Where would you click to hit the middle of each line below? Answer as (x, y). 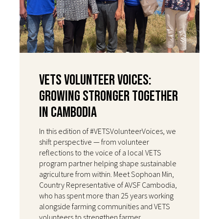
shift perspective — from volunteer (94, 142)
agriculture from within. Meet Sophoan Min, (107, 174)
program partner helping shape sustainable (108, 163)
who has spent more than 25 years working (106, 195)
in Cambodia (68, 112)
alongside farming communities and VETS (105, 206)
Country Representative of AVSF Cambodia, (108, 185)
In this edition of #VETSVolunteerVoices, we (108, 131)
